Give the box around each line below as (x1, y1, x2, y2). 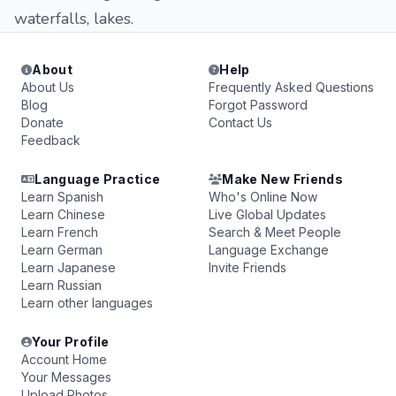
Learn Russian (21, 278, 102, 293)
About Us (21, 80, 74, 95)
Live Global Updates (209, 207, 326, 222)
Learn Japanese (21, 260, 116, 275)
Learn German (21, 242, 103, 257)
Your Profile (32, 334, 110, 349)
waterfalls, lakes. (14, 8, 133, 29)
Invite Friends (209, 260, 286, 275)
